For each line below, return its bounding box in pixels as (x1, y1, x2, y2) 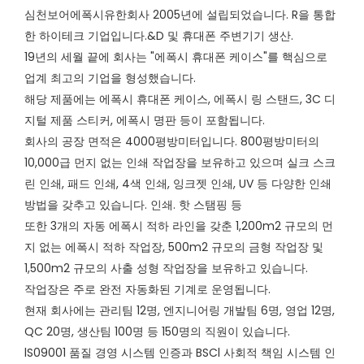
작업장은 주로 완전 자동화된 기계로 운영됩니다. (24, 281, 271, 298)
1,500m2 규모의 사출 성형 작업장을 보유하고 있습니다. (24, 260, 308, 277)
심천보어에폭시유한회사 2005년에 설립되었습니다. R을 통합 (24, 6, 336, 24)
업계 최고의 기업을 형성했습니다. (24, 70, 196, 87)
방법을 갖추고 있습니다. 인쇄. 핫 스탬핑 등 (24, 197, 242, 214)
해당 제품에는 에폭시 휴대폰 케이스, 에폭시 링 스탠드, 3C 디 (24, 91, 336, 108)
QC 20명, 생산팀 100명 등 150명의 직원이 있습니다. (24, 323, 290, 340)
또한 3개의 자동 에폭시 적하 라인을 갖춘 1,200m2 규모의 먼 (24, 218, 333, 235)
